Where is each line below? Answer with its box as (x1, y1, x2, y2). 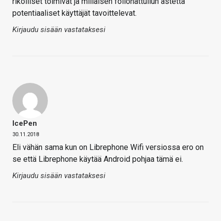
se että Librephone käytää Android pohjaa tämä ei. (12, 154, 183, 164)
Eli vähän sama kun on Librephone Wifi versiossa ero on (12, 143, 204, 152)
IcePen (12, 119, 37, 128)
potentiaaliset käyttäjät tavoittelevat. (12, 8, 137, 18)
